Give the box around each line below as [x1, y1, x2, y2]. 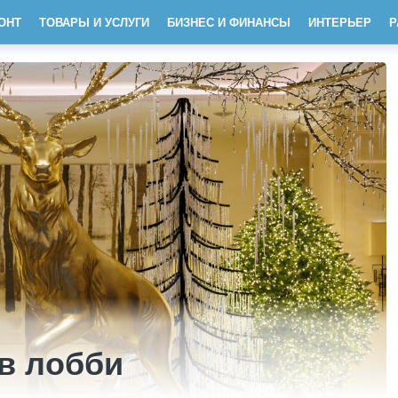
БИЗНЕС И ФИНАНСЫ [167, 12, 291, 30]
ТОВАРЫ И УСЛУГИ [39, 12, 149, 30]
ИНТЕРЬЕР [308, 12, 371, 30]
